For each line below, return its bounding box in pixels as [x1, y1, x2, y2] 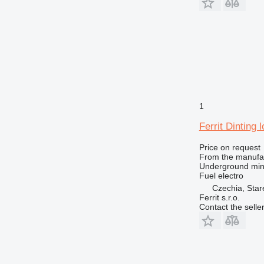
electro [217, 170, 243, 180]
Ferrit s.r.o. [199, 192, 240, 202]
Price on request [199, 142, 260, 152]
